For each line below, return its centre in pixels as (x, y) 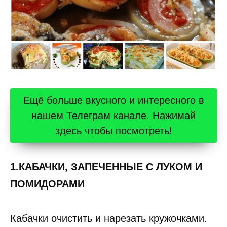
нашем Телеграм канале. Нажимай (113, 116)
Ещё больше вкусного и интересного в (113, 101)
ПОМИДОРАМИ (47, 184)
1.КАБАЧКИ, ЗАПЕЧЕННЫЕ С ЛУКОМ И (106, 167)
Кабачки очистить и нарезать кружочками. (109, 219)
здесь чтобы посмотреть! (113, 131)
